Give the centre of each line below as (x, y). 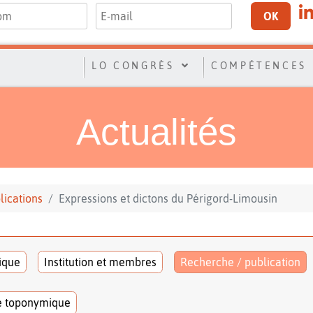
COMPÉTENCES (259, 65)
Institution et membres (100, 262)
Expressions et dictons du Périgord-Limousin (168, 198)
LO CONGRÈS (133, 65)
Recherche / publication (240, 262)
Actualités (156, 131)
